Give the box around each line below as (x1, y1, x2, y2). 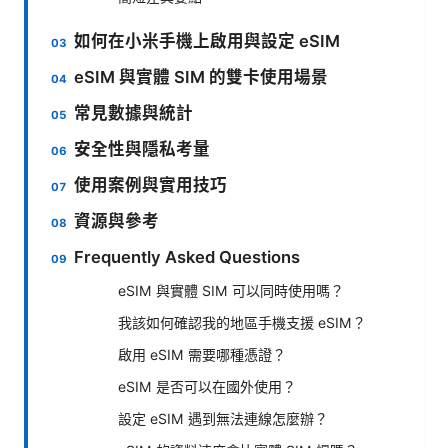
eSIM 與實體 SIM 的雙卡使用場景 (74, 66, 329, 87)
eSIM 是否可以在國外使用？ (118, 377, 296, 395)
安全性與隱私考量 (74, 138, 211, 159)
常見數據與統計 (74, 102, 194, 123)
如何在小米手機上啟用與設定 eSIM (74, 30, 341, 51)
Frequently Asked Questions (74, 246, 301, 267)
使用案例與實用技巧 (74, 174, 228, 195)
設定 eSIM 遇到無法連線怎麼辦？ (118, 409, 328, 427)
